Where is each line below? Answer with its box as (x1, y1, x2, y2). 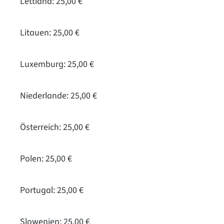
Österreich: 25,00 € (20, 120, 89, 133)
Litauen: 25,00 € (20, 26, 79, 39)
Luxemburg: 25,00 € (20, 57, 94, 70)
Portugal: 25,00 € (20, 183, 83, 196)
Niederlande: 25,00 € (20, 89, 97, 102)
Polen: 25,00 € (20, 152, 72, 165)
